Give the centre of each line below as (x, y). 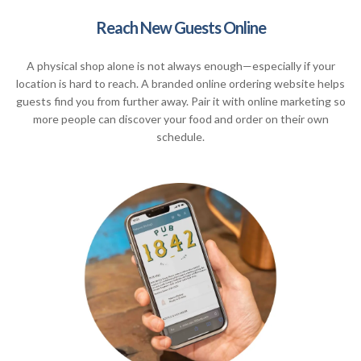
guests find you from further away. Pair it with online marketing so (180, 101)
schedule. (180, 136)
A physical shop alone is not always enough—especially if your (180, 65)
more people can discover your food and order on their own (180, 118)
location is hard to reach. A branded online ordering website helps (180, 83)
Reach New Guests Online (180, 27)
